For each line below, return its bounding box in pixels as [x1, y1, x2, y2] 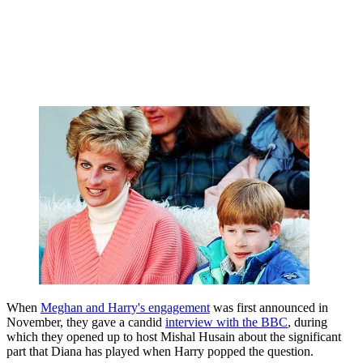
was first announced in [210, 301, 328, 315]
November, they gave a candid [6, 315, 165, 330]
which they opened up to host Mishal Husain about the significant [6, 330, 341, 344]
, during [288, 315, 327, 330]
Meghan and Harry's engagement [41, 301, 210, 315]
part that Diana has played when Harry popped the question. [6, 344, 314, 359]
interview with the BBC [165, 315, 288, 330]
